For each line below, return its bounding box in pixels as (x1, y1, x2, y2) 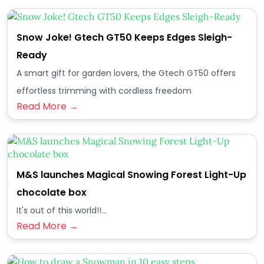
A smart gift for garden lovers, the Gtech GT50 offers (16, 67, 236, 79)
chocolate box (16, 186, 87, 199)
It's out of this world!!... (16, 204, 107, 216)
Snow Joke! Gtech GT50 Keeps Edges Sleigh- (16, 31, 232, 44)
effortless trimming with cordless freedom (16, 85, 192, 97)
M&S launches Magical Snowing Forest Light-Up (16, 168, 246, 181)
